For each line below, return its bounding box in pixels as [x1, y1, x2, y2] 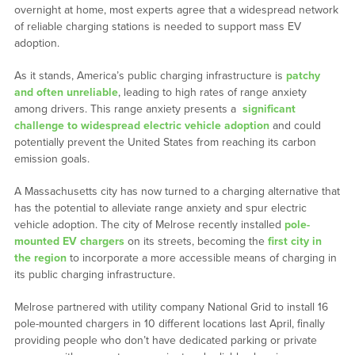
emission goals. [13, 152, 90, 166]
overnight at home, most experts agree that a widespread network [13, 3, 338, 17]
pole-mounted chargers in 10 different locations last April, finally [13, 317, 325, 331]
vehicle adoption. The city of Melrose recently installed [13, 218, 284, 232]
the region [13, 251, 67, 265]
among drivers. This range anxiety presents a [13, 102, 242, 116]
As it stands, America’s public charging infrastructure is [13, 69, 283, 83]
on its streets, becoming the [124, 235, 268, 249]
